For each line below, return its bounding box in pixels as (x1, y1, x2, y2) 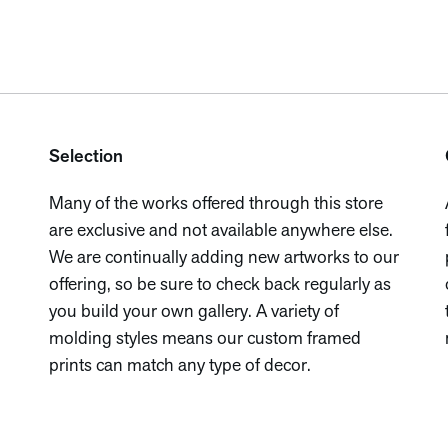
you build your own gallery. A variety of (48, 303, 339, 322)
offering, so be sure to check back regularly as (48, 276, 391, 295)
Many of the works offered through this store (48, 195, 383, 214)
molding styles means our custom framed (48, 330, 361, 349)
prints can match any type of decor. (48, 357, 311, 376)
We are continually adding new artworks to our (48, 249, 399, 268)
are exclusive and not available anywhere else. (48, 222, 393, 241)
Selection (48, 148, 123, 167)
